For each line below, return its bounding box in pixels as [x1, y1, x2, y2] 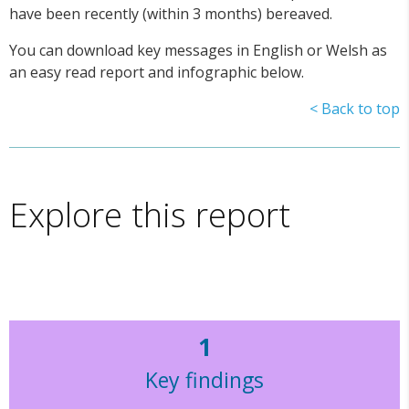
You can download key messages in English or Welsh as [9, 39, 387, 60]
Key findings [145, 365, 264, 395]
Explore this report [9, 191, 290, 237]
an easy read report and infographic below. [9, 61, 304, 82]
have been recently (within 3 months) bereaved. [9, 3, 332, 24]
